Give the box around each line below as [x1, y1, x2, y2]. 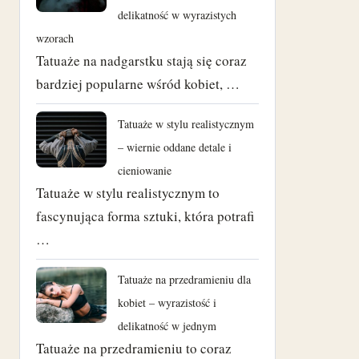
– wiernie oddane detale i [118, 139, 232, 155]
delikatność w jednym [118, 317, 216, 333]
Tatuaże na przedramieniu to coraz [36, 338, 232, 357]
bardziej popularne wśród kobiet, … [36, 74, 240, 93]
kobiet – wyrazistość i [118, 294, 216, 310]
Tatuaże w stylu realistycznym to [36, 183, 220, 202]
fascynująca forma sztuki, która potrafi [36, 206, 254, 225]
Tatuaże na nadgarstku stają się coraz [36, 50, 247, 70]
